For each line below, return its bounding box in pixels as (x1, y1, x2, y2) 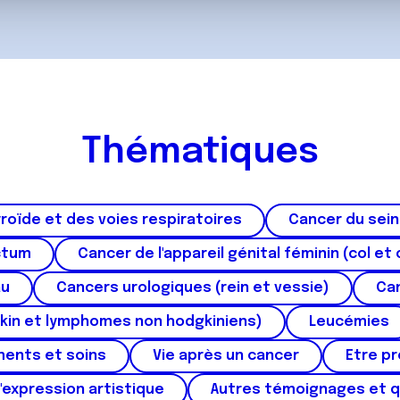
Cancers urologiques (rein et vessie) (55, 280, 329, 296)
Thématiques (81, 134, 319, 171)
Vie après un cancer (152, 348, 299, 363)
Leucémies (309, 314, 389, 329)
